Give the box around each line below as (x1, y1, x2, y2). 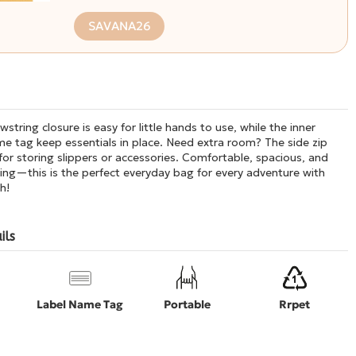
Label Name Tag (37, 296, 124, 311)
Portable (163, 296, 211, 311)
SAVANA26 (87, 18, 151, 34)
